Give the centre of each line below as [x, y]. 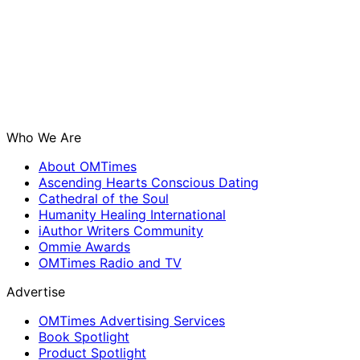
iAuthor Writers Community [121, 231]
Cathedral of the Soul [104, 199]
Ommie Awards [84, 247]
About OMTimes [88, 167]
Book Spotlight [84, 337]
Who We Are [44, 138]
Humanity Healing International [132, 215]
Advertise [36, 292]
